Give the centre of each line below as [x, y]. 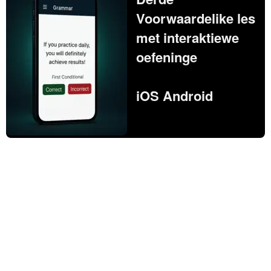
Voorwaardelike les [196, 18]
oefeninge [167, 57]
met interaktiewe [188, 37]
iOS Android [175, 95]
